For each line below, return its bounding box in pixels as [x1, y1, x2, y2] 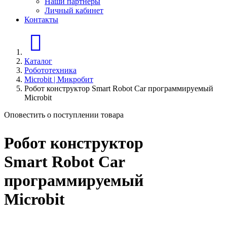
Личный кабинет [45, 6, 103, 15]
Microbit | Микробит [24, 75, 93, 84]
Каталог [24, 57, 52, 66]
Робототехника [24, 66, 77, 75]
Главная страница [47, 31, 216, 56]
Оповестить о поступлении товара [4, 110, 124, 120]
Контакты [24, 15, 58, 24]
